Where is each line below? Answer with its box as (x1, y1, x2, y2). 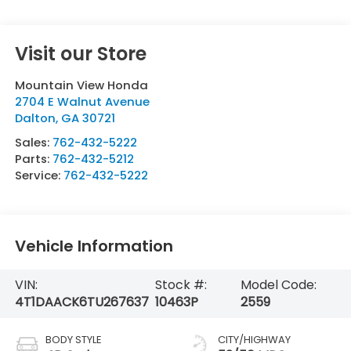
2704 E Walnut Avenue (14, 92, 150, 110)
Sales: (14, 133, 52, 150)
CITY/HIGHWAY (218, 332, 291, 348)
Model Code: (241, 276, 317, 295)
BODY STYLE (45, 332, 102, 348)
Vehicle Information (14, 235, 173, 258)
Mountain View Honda (14, 76, 148, 93)
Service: (14, 166, 63, 183)
